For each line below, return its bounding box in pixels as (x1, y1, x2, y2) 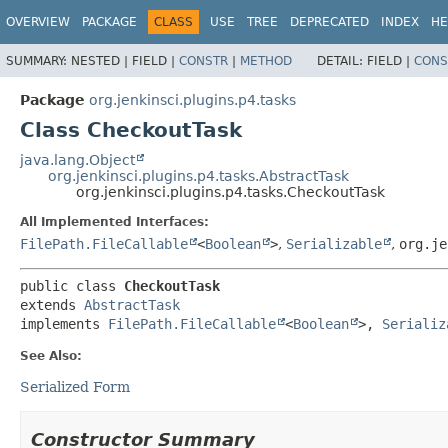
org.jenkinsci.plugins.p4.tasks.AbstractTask (48, 167, 349, 184)
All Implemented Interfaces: (20, 214, 209, 229)
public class (20, 277, 124, 294)
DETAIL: (317, 53, 367, 68)
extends (20, 296, 84, 313)
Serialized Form (20, 378, 130, 395)
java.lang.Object (20, 151, 135, 168)
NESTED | (71, 53, 132, 68)
